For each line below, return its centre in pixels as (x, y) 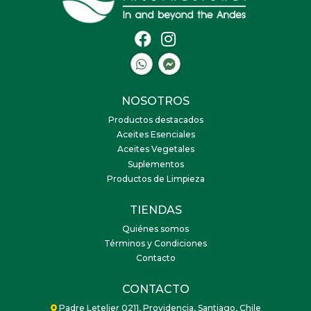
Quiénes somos (155, 229)
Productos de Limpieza (155, 179)
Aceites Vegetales (155, 149)
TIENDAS (155, 210)
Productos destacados (155, 120)
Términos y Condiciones (155, 244)
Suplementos (155, 164)
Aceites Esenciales (155, 135)
